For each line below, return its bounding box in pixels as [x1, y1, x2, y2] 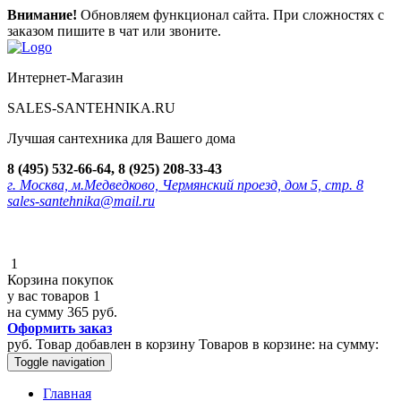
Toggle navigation [14, 355, 105, 369]
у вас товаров [7, 288, 93, 303]
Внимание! [7, 7, 77, 22]
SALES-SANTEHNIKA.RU [7, 100, 175, 115]
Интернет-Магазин [7, 70, 124, 85]
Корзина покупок [7, 272, 114, 287]
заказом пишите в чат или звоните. [7, 23, 221, 38]
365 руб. [67, 304, 117, 320]
